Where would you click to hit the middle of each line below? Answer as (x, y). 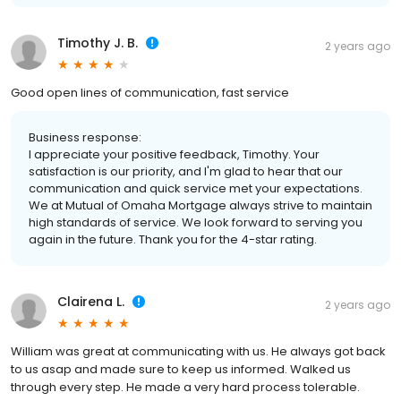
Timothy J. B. (98, 43)
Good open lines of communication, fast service (150, 93)
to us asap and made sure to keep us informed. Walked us (181, 370)
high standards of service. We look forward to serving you (196, 223)
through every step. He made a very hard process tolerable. (185, 388)
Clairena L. (91, 302)
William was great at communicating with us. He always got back (198, 352)
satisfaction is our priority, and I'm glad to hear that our (186, 172)
